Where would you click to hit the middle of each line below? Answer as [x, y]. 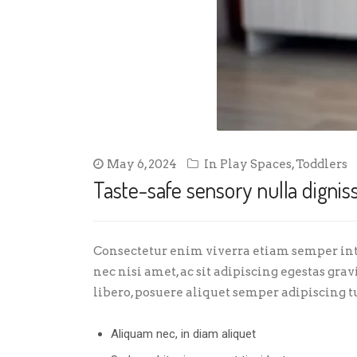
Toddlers [322, 164]
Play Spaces [256, 164]
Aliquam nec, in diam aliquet [183, 334]
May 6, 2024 [142, 164]
